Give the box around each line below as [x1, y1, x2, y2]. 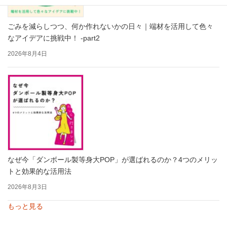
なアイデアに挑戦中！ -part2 [8, 34, 100, 43]
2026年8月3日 [8, 183, 47, 191]
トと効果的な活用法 [8, 167, 71, 176]
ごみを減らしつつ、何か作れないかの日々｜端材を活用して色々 [8, 22, 213, 31]
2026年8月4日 [8, 50, 47, 58]
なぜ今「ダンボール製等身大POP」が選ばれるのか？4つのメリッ [8, 156, 218, 164]
